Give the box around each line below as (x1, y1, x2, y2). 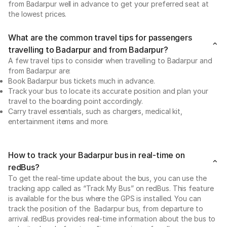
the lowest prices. (8, 9, 67, 18)
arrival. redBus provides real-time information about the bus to (8, 214, 216, 223)
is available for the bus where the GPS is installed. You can (8, 194, 201, 203)
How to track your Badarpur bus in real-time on (8, 149, 185, 160)
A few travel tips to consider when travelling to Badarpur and (8, 56, 212, 65)
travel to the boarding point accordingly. (8, 96, 145, 105)
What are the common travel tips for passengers (8, 32, 192, 43)
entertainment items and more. (8, 117, 109, 126)
